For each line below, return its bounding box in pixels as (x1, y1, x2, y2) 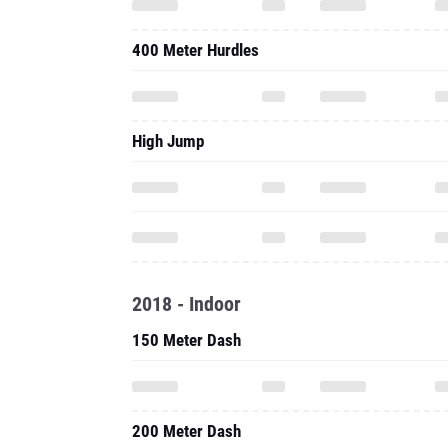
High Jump (132, 131, 204, 151)
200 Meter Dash (132, 421, 241, 441)
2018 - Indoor (132, 292, 241, 316)
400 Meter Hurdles (132, 40, 259, 60)
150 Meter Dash (132, 330, 241, 350)
